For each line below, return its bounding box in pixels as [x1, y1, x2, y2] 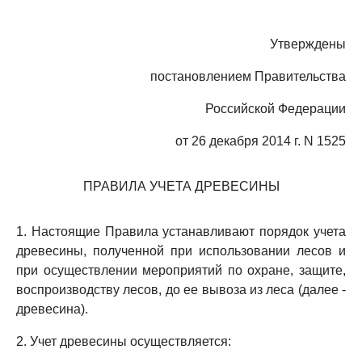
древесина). [16, 302, 88, 316]
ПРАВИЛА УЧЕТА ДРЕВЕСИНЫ [82, 179, 280, 193]
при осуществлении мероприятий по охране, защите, [16, 263, 346, 277]
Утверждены [270, 37, 346, 51]
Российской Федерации [205, 102, 346, 116]
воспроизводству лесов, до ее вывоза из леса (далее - [16, 283, 346, 297]
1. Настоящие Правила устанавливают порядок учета [16, 225, 346, 238]
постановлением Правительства [150, 69, 346, 83]
